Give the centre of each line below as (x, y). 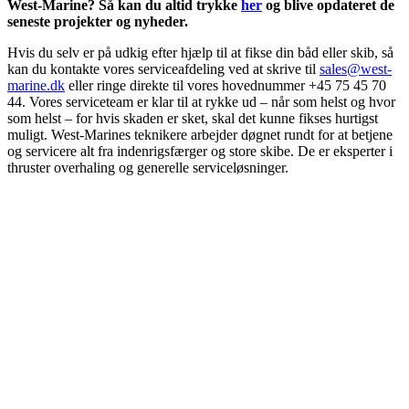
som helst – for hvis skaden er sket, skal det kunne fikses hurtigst (193, 118)
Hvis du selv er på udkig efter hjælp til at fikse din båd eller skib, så (200, 52)
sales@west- (356, 68)
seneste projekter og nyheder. (100, 21)
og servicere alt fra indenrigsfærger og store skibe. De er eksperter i (200, 151)
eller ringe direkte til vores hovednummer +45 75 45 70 (225, 85)
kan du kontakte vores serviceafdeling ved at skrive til (163, 68)
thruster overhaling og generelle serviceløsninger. (148, 167)
